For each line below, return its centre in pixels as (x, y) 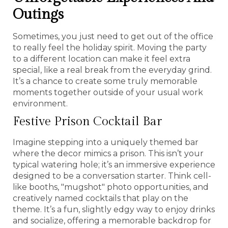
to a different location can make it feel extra (102, 59)
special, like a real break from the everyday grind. (112, 70)
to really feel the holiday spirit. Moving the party (110, 47)
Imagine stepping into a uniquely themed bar (106, 142)
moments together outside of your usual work (108, 92)
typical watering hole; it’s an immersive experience (114, 164)
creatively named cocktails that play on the (101, 198)
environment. (40, 103)
